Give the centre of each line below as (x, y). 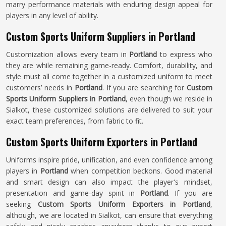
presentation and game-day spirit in (73, 193)
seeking (22, 204)
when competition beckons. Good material (142, 171)
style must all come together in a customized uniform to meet (109, 76)
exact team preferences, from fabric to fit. (75, 121)
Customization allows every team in (68, 54)
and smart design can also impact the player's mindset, (109, 182)
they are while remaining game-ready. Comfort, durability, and (109, 65)
